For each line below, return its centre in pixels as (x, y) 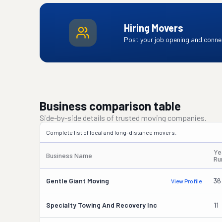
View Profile (186, 181)
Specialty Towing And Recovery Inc (102, 205)
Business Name (69, 155)
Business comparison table (110, 106)
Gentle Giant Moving (78, 181)
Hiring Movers (153, 28)
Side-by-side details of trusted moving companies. (123, 118)
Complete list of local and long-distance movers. (111, 132)
